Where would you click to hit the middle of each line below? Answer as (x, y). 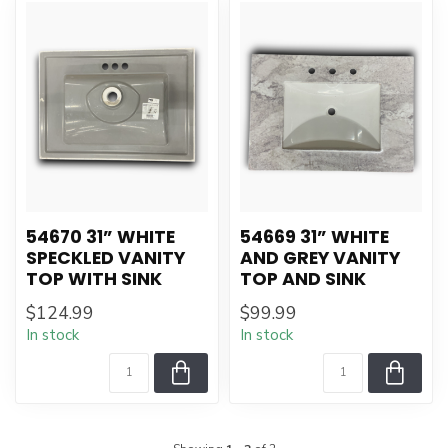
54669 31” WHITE (314, 237)
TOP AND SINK (303, 279)
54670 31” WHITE (100, 237)
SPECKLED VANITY (105, 258)
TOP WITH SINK (94, 279)
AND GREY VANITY (320, 258)
